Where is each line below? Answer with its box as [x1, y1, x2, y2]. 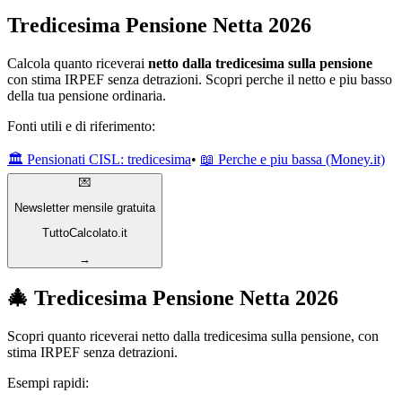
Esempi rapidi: [7, 374, 89, 390]
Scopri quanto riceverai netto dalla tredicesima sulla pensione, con [7, 328, 379, 344]
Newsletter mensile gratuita [14, 201, 155, 215]
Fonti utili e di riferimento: [7, 118, 155, 134]
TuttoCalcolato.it [42, 226, 127, 240]
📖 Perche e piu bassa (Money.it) [200, 151, 385, 167]
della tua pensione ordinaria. [7, 87, 166, 103]
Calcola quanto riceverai [7, 55, 148, 71]
